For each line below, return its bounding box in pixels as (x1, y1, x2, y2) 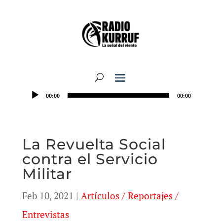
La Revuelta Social (22, 135, 166, 153)
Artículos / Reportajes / (80, 189, 179, 202)
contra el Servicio (22, 150, 158, 168)
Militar (22, 165, 72, 183)
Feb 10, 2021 (22, 189, 74, 202)
